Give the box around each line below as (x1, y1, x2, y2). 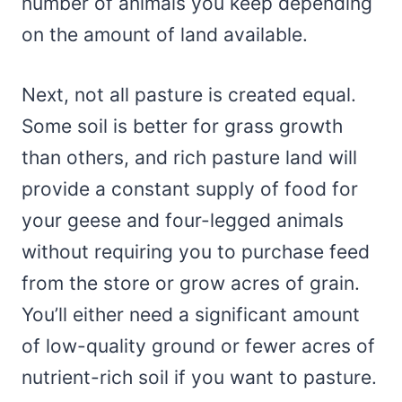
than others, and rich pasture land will (22, 146, 357, 170)
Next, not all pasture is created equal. (22, 83, 356, 107)
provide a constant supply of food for (22, 178, 358, 201)
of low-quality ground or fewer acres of (22, 335, 375, 358)
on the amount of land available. (22, 23, 308, 47)
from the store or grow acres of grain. (22, 272, 360, 295)
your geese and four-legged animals (22, 209, 344, 232)
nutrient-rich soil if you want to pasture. (22, 366, 377, 389)
